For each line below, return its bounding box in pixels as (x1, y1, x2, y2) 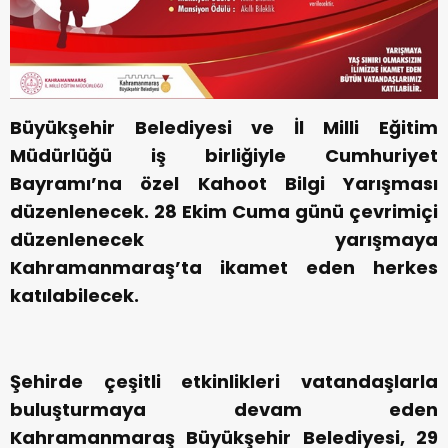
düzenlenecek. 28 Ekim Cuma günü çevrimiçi (10, 198, 438, 224)
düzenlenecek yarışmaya (10, 226, 438, 252)
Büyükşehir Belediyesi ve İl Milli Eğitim (10, 114, 438, 140)
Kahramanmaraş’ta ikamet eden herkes (10, 254, 438, 280)
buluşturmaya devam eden (10, 396, 438, 422)
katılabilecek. (10, 282, 139, 308)
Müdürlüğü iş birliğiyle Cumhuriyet (10, 142, 438, 168)
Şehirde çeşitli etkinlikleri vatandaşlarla (10, 368, 438, 394)
